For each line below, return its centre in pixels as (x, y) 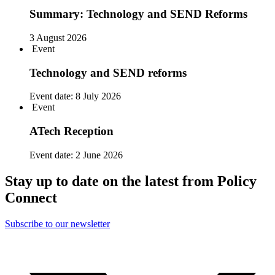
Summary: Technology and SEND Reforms (138, 14)
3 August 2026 (58, 38)
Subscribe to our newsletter (57, 223)
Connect (31, 197)
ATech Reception (72, 131)
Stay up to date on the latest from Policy (131, 181)
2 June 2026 (99, 155)
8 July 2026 (98, 96)
